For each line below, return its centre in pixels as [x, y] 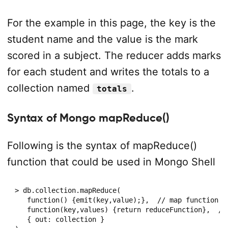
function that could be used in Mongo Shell [111, 162]
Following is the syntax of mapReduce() [102, 145]
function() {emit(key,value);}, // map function [116, 200]
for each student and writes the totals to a [108, 72]
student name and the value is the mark [102, 39]
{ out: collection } [59, 219]
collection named [50, 88]
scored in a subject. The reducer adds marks [114, 55]
